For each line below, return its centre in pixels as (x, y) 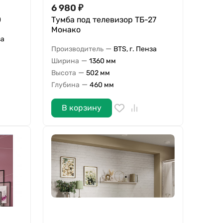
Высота (63, 73)
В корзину (81, 108)
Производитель (77, 49)
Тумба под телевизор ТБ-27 (104, 20)
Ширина (65, 61)
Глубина (65, 85)
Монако (66, 30)
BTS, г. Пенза (135, 49)
